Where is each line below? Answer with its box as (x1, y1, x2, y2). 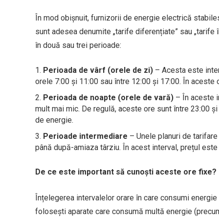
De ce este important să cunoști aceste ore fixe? (35, 167, 217, 176)
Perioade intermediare (43, 131, 128, 141)
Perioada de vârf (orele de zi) (43, 65, 153, 75)
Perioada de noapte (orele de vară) (43, 92, 174, 102)
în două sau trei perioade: (35, 40, 121, 50)
